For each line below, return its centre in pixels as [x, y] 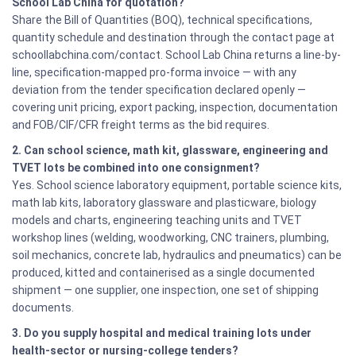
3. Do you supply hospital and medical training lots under [162, 333]
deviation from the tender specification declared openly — [159, 90]
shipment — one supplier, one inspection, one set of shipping [165, 290]
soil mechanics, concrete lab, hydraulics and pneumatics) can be [177, 255]
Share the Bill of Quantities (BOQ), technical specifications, [162, 20]
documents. [43, 308]
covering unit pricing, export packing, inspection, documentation [175, 107]
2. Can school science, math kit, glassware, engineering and [170, 150]
